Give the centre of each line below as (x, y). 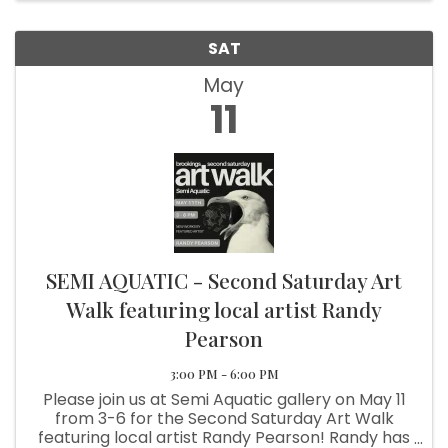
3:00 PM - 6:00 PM (224, 373)
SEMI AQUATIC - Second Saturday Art (224, 279)
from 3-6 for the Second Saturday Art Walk (224, 418)
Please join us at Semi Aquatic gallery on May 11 (224, 399)
